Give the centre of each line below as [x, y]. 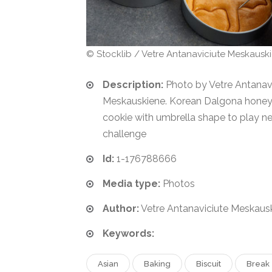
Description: [133, 84]
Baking [157, 263]
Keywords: [128, 233]
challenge [124, 134]
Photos [178, 183]
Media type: [131, 183]
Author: [121, 208]
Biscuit [209, 263]
